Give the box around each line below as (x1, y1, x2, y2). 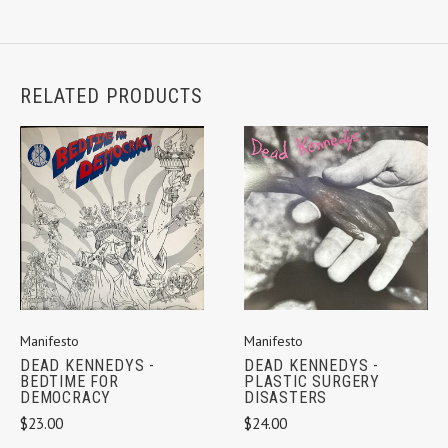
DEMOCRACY (20, 387, 112, 407)
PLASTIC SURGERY (244, 372, 381, 392)
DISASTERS (244, 388, 328, 408)
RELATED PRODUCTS (20, 83, 203, 108)
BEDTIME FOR (20, 371, 119, 391)
